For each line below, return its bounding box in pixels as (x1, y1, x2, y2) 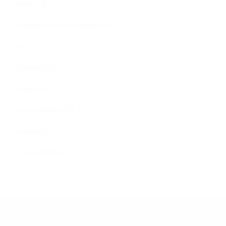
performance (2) (18, 104, 74, 115)
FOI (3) (18, 41, 42, 51)
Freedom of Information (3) (18, 20, 112, 30)
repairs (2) (18, 83, 53, 93)
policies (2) (18, 62, 55, 72)
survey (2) (18, 126, 51, 136)
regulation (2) (18, 147, 64, 157)
